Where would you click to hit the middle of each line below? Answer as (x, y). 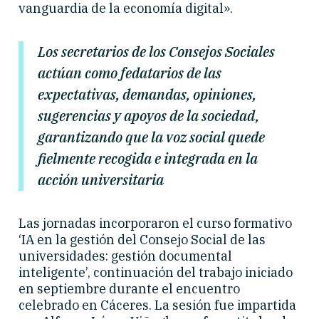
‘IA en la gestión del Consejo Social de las (142, 240)
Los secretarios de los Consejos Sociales (156, 51)
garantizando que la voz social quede (151, 137)
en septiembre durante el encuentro (129, 289)
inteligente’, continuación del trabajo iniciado (156, 273)
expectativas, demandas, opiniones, (147, 94)
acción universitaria (101, 179)
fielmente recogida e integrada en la (148, 158)
